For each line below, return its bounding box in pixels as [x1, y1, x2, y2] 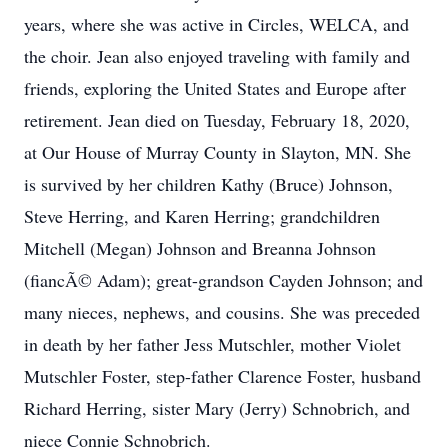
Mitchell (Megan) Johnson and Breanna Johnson [24, 236, 376, 260]
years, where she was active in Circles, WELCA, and [24, 12, 409, 36]
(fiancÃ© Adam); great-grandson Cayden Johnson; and [24, 268, 423, 292]
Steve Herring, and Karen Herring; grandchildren [24, 204, 380, 228]
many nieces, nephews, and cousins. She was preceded [24, 300, 420, 324]
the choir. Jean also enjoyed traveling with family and [24, 44, 410, 68]
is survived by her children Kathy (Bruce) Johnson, [24, 172, 393, 196]
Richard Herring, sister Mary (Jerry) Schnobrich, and [24, 396, 410, 420]
